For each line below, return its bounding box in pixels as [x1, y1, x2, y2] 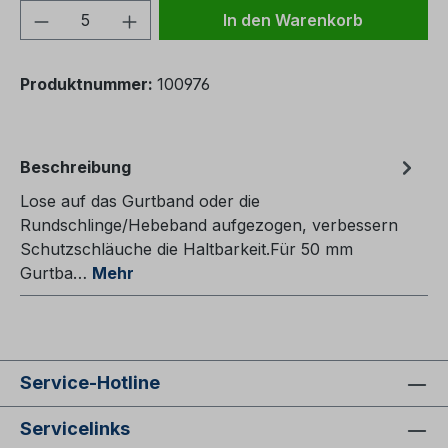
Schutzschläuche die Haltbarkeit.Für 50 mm [20, 239, 353, 260]
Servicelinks [20, 418, 130, 440]
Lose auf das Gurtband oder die [20, 191, 260, 212]
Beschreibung [20, 157, 131, 178]
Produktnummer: [20, 74, 157, 95]
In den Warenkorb [223, 10, 364, 31]
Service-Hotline [20, 372, 160, 394]
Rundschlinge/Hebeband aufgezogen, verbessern [20, 215, 398, 236]
